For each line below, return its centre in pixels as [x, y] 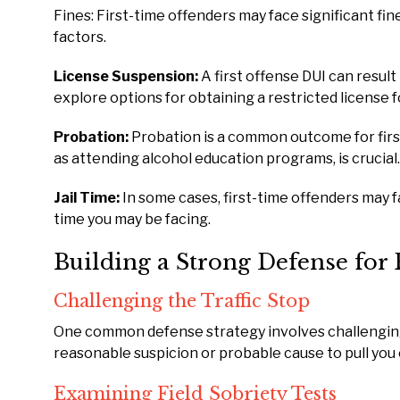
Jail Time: [87, 198]
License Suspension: [127, 76]
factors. [80, 37]
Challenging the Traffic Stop [182, 301]
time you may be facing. [132, 219]
